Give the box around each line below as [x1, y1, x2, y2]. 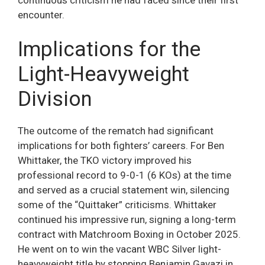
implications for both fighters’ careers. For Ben [18, 140, 224, 152]
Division [18, 87, 92, 112]
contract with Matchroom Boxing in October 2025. [18, 228, 241, 241]
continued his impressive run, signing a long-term [18, 214, 236, 226]
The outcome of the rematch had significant [18, 125, 214, 137]
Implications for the [18, 37, 201, 62]
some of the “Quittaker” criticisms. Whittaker [18, 199, 216, 211]
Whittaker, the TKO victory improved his [18, 154, 192, 167]
